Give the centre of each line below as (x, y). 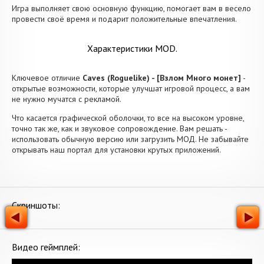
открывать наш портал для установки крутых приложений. (116, 150)
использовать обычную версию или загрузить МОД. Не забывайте (130, 139)
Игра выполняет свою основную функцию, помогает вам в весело (131, 8)
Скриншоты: (36, 205)
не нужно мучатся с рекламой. (67, 99)
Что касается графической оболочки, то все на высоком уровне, (128, 118)
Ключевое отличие (47, 78)
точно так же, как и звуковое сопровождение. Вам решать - (119, 128)
